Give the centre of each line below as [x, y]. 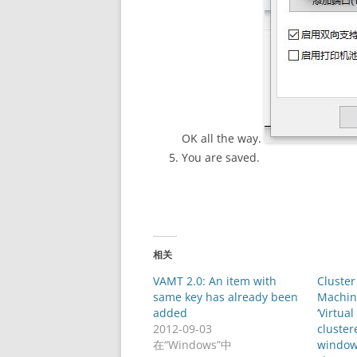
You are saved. [221, 157]
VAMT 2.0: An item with [215, 281]
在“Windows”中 [192, 345]
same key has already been [226, 297]
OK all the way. [223, 138]
